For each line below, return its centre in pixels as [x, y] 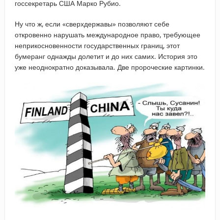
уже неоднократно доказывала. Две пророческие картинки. [110, 67]
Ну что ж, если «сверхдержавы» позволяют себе [92, 24]
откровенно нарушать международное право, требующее [107, 34]
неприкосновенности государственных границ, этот [97, 45]
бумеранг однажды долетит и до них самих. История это [106, 56]
